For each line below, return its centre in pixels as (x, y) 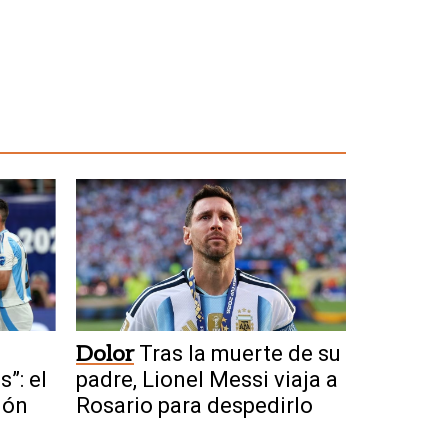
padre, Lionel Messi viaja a (207, 379)
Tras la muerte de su (240, 353)
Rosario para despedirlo (194, 405)
